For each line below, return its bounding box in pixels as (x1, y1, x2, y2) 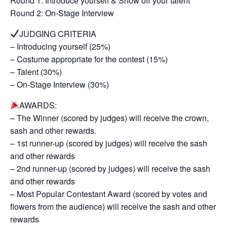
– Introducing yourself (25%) (10, 40, 110, 52)
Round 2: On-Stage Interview (10, 7, 114, 19)
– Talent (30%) (10, 65, 62, 78)
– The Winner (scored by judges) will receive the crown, (10, 111, 209, 124)
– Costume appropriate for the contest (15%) (10, 53, 168, 65)
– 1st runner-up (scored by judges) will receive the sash (10, 137, 207, 149)
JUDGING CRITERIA (19, 27, 97, 40)
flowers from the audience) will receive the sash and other (10, 200, 216, 212)
